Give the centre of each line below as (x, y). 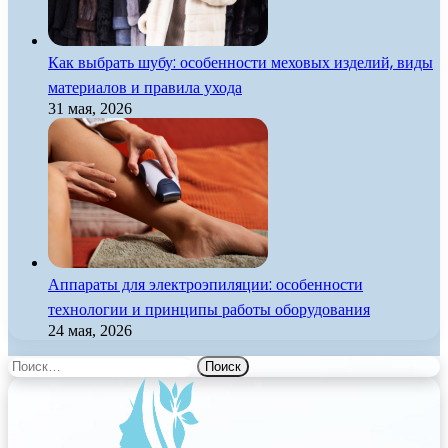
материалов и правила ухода (145, 88)
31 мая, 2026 (90, 109)
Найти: (31, 364)
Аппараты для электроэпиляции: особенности (205, 285)
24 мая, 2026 (90, 331)
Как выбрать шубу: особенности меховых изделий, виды (240, 63)
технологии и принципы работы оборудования (209, 310)
